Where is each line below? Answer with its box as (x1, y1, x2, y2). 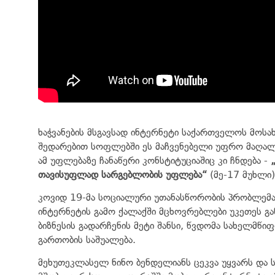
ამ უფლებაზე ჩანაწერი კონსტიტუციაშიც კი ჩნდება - (38, 154, 271, 166)
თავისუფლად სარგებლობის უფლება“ (38, 168, 210, 180)
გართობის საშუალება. (38, 233, 136, 246)
